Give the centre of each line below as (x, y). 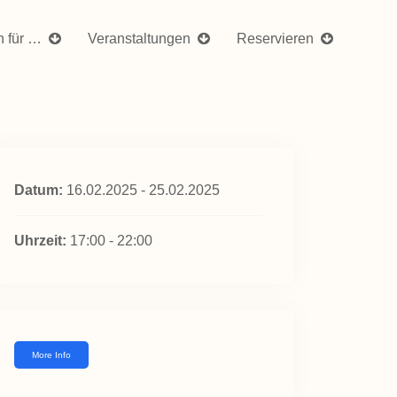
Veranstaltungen (141, 38)
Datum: (39, 190)
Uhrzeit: (40, 241)
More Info (51, 355)
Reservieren (277, 38)
